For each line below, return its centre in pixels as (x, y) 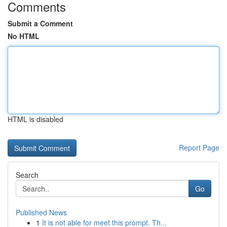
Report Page (199, 147)
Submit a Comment (40, 23)
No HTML (24, 36)
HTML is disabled (35, 119)
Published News (41, 212)
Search (27, 175)
